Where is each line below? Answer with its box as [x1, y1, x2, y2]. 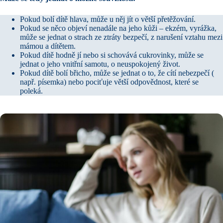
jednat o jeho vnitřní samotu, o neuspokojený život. [20, 59, 180, 68]
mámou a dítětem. [20, 41, 76, 50]
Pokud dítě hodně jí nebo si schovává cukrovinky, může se [20, 50, 204, 59]
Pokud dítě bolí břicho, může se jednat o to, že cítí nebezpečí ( [20, 68, 214, 77]
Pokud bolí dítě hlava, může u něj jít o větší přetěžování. [20, 14, 196, 23]
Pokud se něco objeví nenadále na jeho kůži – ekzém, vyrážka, [20, 23, 217, 32]
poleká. [20, 86, 43, 95]
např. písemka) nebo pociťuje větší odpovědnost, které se [20, 77, 199, 86]
